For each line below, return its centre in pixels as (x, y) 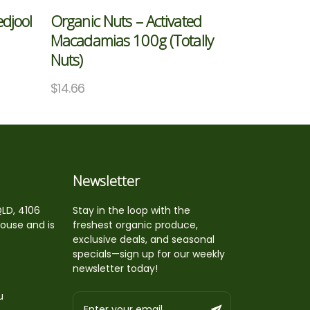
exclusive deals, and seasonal (143, 239)
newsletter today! (115, 268)
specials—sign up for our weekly (148, 254)
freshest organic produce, (135, 225)
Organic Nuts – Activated (126, 20)
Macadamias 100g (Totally (132, 40)
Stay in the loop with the (131, 210)
